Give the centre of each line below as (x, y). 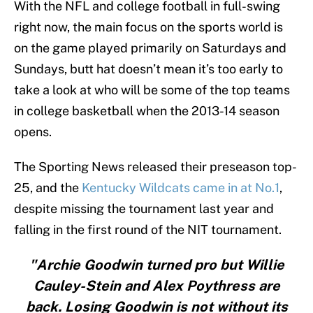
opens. (33, 132)
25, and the (48, 188)
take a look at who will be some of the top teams (152, 90)
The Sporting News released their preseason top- (155, 167)
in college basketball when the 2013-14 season (147, 111)
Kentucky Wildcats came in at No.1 (181, 188)
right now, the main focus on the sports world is (148, 27)
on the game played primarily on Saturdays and (150, 48)
